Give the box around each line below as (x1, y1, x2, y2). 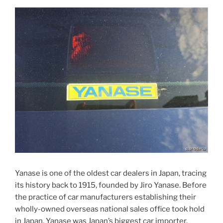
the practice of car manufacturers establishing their (15, 193, 196, 202)
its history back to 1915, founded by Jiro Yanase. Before (15, 181, 207, 190)
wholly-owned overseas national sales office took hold (15, 205, 205, 214)
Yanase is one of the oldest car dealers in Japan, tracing (15, 169, 207, 178)
